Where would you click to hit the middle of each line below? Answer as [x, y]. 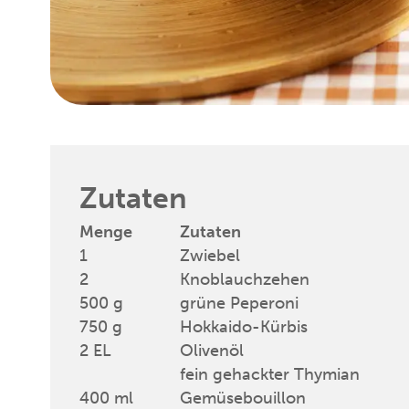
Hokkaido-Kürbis [244, 326]
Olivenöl [212, 350]
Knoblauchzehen [245, 279]
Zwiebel [210, 255]
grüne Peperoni [239, 303]
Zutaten [133, 198]
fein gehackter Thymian [270, 374]
